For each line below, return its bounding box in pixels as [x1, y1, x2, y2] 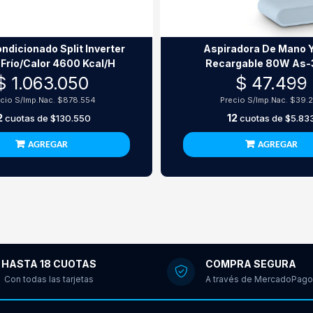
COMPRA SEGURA [205, 257, 296, 270]
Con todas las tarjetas [3, 273, 94, 284]
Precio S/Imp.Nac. [219, 95, 290, 105]
